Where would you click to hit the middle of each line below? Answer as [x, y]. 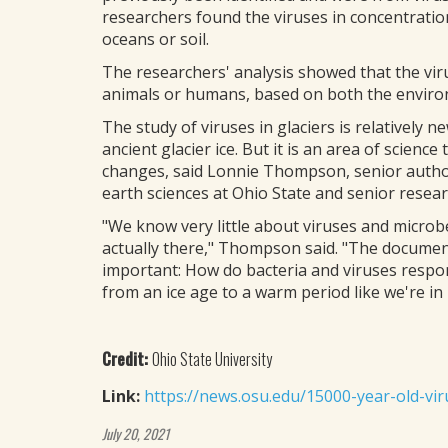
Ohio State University [212, 359]
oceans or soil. [155, 39]
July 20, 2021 [135, 433]
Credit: [127, 359]
